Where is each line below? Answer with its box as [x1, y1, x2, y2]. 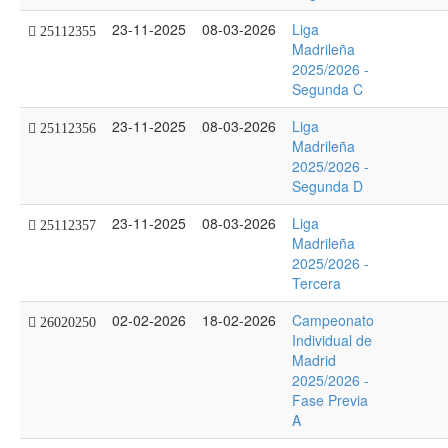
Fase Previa [292, 390, 368, 410]
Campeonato [292, 310, 374, 330]
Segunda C [292, 79, 363, 99]
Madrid [292, 350, 336, 370]
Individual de [292, 330, 372, 350]
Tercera [292, 273, 341, 293]
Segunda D [292, 176, 363, 196]
